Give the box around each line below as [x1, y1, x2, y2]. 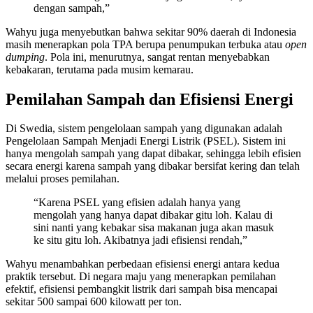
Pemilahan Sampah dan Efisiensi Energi [6, 89, 293, 108]
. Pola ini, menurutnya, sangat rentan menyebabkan [45, 50, 270, 63]
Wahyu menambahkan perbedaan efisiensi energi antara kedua [6, 258, 279, 270]
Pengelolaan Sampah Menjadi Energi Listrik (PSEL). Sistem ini [6, 135, 286, 147]
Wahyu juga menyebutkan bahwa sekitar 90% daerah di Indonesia [6, 25, 296, 38]
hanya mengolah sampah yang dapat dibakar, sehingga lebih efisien [6, 147, 301, 160]
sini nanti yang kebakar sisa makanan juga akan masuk [34, 221, 274, 234]
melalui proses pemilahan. [6, 173, 119, 185]
